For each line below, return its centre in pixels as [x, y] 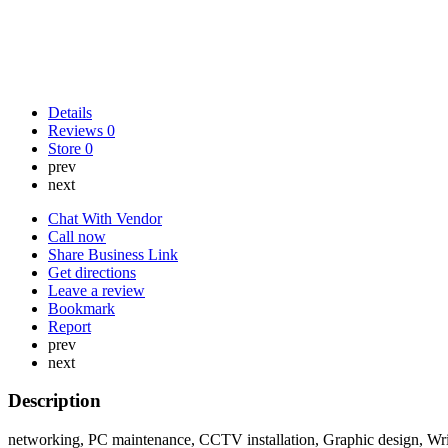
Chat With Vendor [105, 218]
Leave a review [96, 290]
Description [54, 401]
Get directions [92, 272]
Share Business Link [113, 254]
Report [69, 326]
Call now [77, 236]
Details [70, 112]
